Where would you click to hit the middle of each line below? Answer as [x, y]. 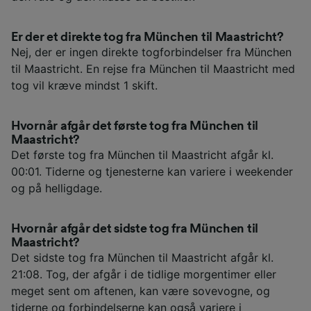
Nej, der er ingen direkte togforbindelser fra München [151, 52]
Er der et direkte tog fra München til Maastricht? [148, 37]
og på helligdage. [57, 188]
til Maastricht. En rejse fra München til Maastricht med [153, 69]
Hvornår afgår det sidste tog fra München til [135, 229]
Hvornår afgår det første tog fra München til [135, 126]
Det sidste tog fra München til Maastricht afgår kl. [142, 258]
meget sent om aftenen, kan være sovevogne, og [141, 291]
